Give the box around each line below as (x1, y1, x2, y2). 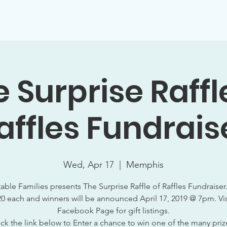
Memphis (126, 159, 164, 170)
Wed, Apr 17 (63, 159, 114, 170)
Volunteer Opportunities (80, 15, 167, 25)
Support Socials (8, 15, 65, 25)
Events (182, 15, 206, 25)
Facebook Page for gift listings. (57, 206, 170, 215)
